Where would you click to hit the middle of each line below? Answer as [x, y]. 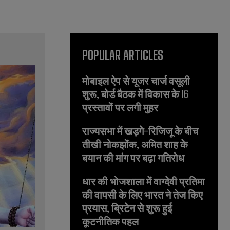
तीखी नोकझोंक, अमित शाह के [135, 145]
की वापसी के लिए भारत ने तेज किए [142, 195]
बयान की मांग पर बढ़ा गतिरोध [133, 158]
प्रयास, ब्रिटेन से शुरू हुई [127, 208]
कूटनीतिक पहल [110, 222]
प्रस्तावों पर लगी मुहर [120, 108]
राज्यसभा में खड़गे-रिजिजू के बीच [140, 131]
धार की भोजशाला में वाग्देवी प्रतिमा [143, 181]
